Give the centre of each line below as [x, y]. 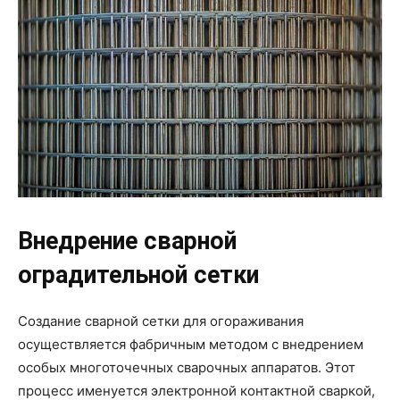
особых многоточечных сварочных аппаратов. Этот [187, 367]
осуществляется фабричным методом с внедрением [191, 344]
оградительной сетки [138, 275]
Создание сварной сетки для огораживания [161, 321]
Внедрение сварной [127, 241]
